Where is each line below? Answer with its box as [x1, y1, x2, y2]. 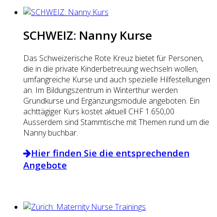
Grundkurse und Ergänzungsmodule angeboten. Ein [23, 95, 200, 106]
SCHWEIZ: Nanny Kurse [23, 27, 152, 43]
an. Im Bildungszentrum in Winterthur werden [23, 84, 178, 95]
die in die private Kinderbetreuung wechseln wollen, [23, 63, 198, 74]
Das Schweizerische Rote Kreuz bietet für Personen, [23, 52, 203, 63]
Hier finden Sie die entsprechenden [31, 147, 189, 159]
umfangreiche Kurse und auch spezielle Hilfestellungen [23, 74, 210, 85]
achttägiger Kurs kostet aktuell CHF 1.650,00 [23, 106, 174, 117]
